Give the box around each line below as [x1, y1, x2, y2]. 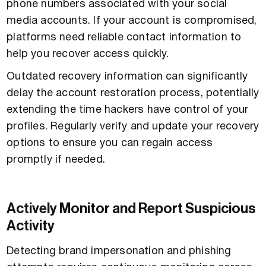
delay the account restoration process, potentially [7, 88, 259, 99]
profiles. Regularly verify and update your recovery [7, 121, 259, 132]
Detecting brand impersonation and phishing [7, 246, 232, 256]
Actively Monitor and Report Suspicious [7, 201, 256, 216]
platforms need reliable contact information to [7, 32, 242, 43]
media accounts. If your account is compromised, [7, 15, 257, 26]
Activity [7, 218, 55, 233]
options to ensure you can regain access [7, 138, 213, 148]
